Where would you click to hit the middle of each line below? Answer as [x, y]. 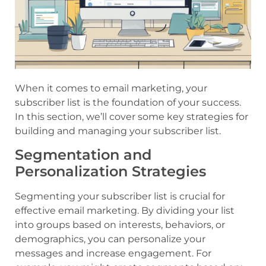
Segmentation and [83, 155]
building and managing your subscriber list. [118, 131]
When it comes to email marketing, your [111, 88]
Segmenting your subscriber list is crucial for [120, 197]
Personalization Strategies [110, 172]
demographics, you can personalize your [110, 239]
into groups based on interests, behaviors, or [120, 225]
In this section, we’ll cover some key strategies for [132, 116]
